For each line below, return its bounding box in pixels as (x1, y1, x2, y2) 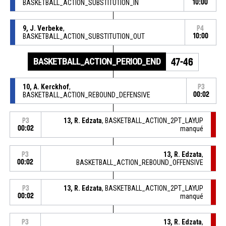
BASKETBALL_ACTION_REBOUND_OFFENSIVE (76, 158, 204, 166)
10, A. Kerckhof (22, 82, 69, 91)
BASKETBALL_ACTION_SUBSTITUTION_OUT (22, 32, 145, 40)
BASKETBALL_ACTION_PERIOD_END (33, 55, 160, 67)
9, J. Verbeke (22, 24, 63, 32)
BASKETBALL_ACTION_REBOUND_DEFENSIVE (22, 90, 150, 99)
